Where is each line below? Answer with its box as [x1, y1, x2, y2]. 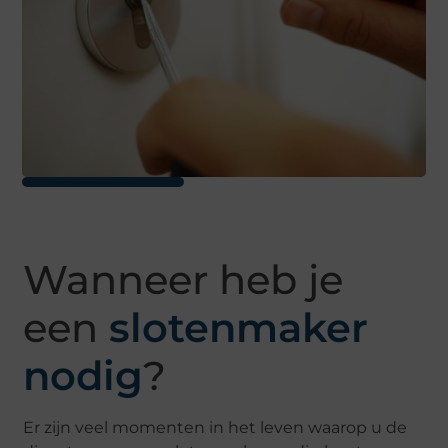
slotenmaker [109, 303, 369, 353]
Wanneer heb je [23, 255, 344, 305]
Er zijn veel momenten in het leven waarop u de [23, 418, 408, 438]
